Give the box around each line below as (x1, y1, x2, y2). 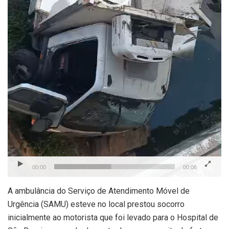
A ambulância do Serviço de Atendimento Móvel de (8, 186, 190, 196)
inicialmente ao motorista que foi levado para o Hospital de (8, 213, 218, 223)
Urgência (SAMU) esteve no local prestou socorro (8, 199, 185, 210)
